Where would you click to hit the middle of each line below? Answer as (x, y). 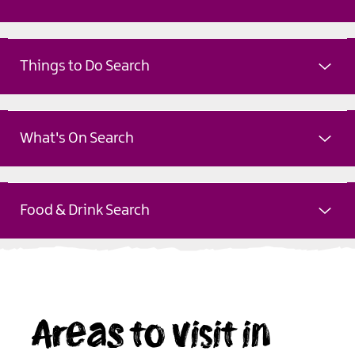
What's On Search (77, 139)
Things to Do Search (85, 67)
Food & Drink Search (85, 211)
